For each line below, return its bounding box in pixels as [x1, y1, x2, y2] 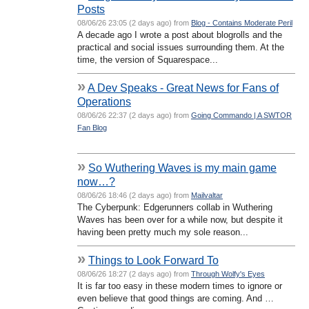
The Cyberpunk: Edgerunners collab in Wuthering [77, 201, 272, 212]
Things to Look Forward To [88, 253, 219, 266]
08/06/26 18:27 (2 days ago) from [77, 269, 191, 278]
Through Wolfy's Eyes [191, 269, 265, 278]
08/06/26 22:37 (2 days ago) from [77, 110, 191, 119]
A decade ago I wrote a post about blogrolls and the [77, 29, 282, 40]
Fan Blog [77, 123, 107, 132]
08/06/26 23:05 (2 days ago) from [77, 18, 191, 27]
